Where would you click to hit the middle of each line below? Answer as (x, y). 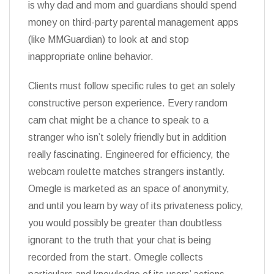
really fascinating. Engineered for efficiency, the (129, 154)
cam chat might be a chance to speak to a (118, 120)
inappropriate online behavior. (91, 57)
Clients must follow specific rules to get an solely (131, 86)
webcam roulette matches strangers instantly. (127, 172)
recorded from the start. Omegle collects (116, 257)
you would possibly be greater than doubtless (125, 223)
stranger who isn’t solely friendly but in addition (127, 137)
